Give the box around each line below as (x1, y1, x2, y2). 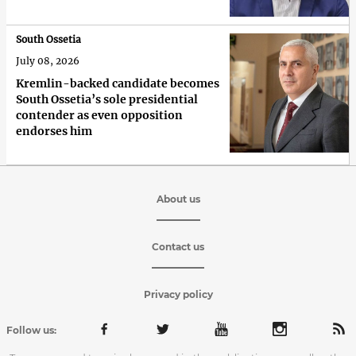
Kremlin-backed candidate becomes (16, 75, 219, 91)
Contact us (152, 240, 204, 253)
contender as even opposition (16, 107, 183, 122)
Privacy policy (143, 288, 213, 300)
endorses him (16, 123, 92, 138)
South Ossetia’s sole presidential (16, 91, 198, 106)
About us (156, 192, 200, 205)
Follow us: (6, 323, 56, 336)
